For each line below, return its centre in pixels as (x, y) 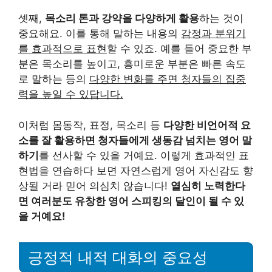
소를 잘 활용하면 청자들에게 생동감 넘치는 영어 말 (135, 140)
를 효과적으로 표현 (63, 49)
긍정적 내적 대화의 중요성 (118, 257)
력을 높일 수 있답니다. (71, 94)
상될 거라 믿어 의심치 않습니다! (94, 185)
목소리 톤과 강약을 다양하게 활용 (122, 19)
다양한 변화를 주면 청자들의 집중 (168, 79)
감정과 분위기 (213, 34)
